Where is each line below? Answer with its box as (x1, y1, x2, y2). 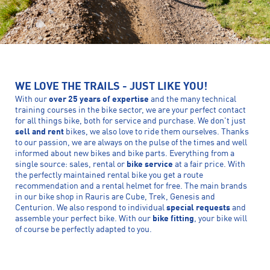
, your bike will (194, 215, 247, 223)
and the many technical (149, 95, 236, 104)
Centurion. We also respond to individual (15, 204, 166, 212)
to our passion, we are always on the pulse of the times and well (15, 139, 247, 147)
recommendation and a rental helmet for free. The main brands (15, 182, 247, 190)
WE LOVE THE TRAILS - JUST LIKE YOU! (15, 81, 207, 92)
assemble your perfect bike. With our (15, 215, 152, 223)
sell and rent (15, 128, 64, 136)
